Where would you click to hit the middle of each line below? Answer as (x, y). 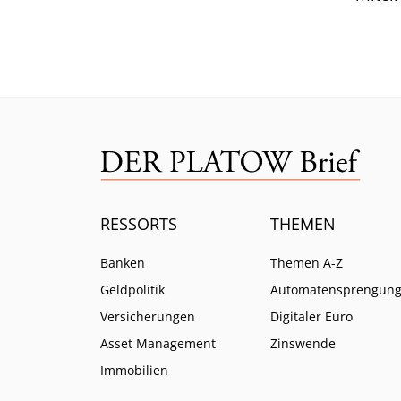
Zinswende (303, 343)
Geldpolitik (132, 289)
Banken (123, 262)
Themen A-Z (307, 262)
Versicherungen (148, 316)
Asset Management (158, 343)
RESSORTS (139, 223)
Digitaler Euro (311, 316)
